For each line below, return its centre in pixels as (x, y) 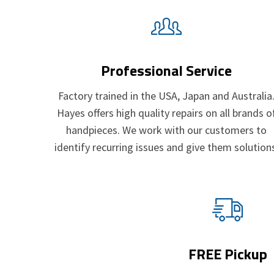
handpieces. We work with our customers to (166, 130)
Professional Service (166, 70)
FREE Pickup (228, 254)
